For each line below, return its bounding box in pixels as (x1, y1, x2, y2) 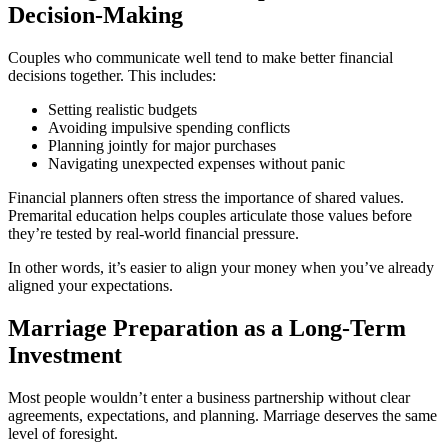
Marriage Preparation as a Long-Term (8, 314, 406, 341)
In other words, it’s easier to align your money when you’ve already (8, 258, 434, 276)
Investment (8, 341, 122, 368)
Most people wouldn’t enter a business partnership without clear (8, 388, 410, 406)
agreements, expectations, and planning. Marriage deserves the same (8, 406, 437, 424)
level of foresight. (8, 424, 118, 442)
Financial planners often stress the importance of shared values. (8, 188, 404, 206)
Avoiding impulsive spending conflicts (48, 118, 290, 136)
